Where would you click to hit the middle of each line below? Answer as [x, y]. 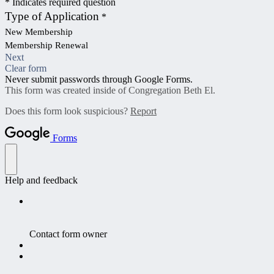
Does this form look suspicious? [68, 111]
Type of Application [52, 16]
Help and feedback [41, 180]
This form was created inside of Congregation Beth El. [110, 90]
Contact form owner [68, 234]
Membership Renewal [46, 45]
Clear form [26, 68]
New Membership [39, 31]
